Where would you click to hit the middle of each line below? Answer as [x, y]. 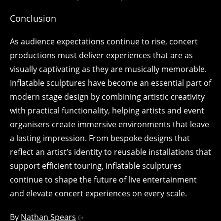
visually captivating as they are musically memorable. [108, 69]
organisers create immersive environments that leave [110, 124]
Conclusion [33, 18]
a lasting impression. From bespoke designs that [100, 138]
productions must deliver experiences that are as [101, 55]
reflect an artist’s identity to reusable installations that [110, 152]
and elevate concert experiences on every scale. [98, 193]
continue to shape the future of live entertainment [103, 180]
